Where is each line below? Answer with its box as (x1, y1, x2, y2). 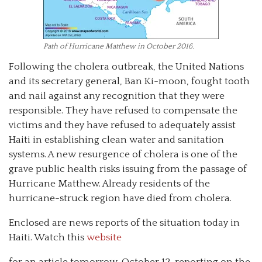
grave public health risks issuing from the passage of (9, 164, 247, 175)
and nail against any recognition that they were (9, 91, 225, 102)
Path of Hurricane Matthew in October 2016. (43, 42, 194, 51)
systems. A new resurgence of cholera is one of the (9, 149, 237, 160)
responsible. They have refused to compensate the (9, 105, 237, 116)
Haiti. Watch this (9, 232, 87, 243)
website (87, 232, 122, 243)
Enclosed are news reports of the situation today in (9, 218, 240, 229)
